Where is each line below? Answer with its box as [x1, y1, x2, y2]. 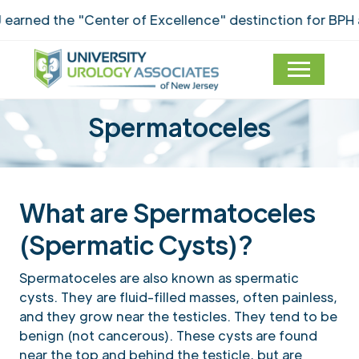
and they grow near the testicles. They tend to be [19, 307, 337, 325]
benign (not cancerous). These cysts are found [19, 326, 317, 344]
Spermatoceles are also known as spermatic [19, 268, 299, 286]
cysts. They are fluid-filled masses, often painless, [19, 288, 337, 305]
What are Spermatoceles [19, 195, 316, 228]
